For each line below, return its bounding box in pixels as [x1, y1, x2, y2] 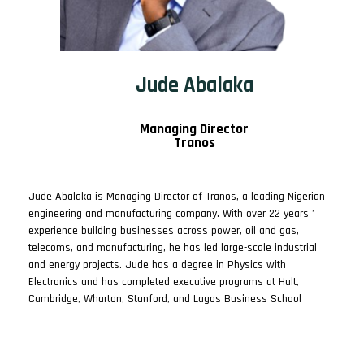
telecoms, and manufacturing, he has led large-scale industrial [28, 240, 317, 255]
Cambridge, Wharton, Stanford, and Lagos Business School [28, 292, 301, 306]
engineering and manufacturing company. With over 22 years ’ [28, 206, 314, 221]
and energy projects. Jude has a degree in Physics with [28, 258, 286, 272]
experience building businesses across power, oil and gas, [28, 223, 299, 238]
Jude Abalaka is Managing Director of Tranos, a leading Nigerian [28, 189, 325, 204]
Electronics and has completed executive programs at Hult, [28, 275, 299, 289]
